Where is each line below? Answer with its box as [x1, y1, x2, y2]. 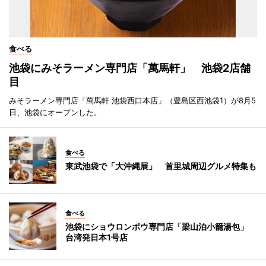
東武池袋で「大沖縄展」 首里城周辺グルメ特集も [65, 160, 256, 171]
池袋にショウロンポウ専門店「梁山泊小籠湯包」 [65, 221, 256, 232]
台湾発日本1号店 [65, 232, 128, 242]
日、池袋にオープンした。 [9, 107, 102, 117]
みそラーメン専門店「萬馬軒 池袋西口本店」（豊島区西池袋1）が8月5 [9, 95, 256, 105]
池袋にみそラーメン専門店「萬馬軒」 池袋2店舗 [9, 61, 251, 74]
